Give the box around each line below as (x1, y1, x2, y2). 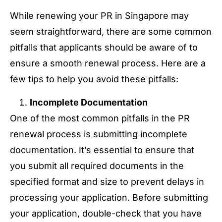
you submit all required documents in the (10, 160, 184, 171)
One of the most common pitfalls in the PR (10, 112, 190, 123)
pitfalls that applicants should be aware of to (10, 42, 198, 53)
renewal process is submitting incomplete (10, 128, 187, 139)
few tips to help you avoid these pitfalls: (10, 74, 178, 85)
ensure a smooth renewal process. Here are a (10, 58, 206, 69)
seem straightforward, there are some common (10, 26, 212, 37)
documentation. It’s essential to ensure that (10, 144, 194, 155)
